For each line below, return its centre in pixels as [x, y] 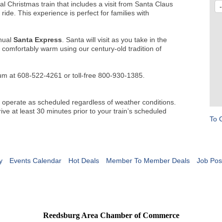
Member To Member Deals [148, 160]
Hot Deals [83, 160]
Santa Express [37, 39]
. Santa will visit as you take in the [114, 39]
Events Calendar [35, 160]
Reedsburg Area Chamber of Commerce [111, 216]
